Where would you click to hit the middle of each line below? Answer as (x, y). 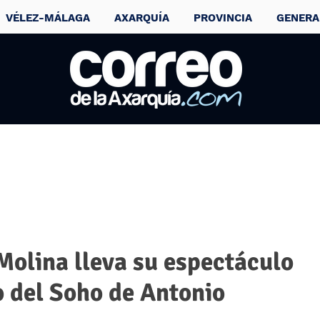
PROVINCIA (223, 18)
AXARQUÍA (142, 18)
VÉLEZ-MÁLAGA (48, 18)
